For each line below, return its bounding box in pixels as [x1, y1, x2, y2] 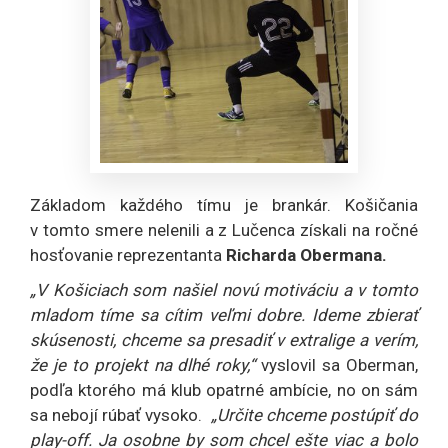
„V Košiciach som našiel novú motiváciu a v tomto [30, 279, 418, 300]
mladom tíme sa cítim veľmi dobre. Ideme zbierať [30, 304, 418, 325]
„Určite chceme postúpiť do [210, 404, 418, 425]
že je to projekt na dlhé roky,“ [30, 354, 256, 375]
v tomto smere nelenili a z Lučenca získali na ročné [30, 219, 418, 240]
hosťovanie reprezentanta [30, 244, 226, 265]
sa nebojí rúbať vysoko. [30, 404, 211, 425]
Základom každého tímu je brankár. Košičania [30, 194, 418, 215]
